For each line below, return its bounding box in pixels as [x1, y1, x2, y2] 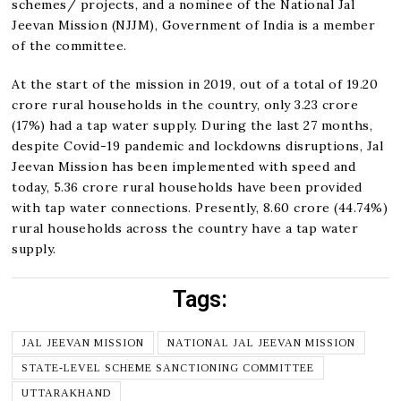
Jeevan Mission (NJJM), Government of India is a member [12, 16, 376, 33]
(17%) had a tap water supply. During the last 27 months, [12, 116, 373, 133]
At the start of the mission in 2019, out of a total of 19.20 [12, 75, 379, 92]
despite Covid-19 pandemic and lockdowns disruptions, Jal [12, 137, 384, 154]
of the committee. [12, 37, 127, 54]
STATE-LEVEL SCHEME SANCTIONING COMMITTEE [21, 361, 315, 374]
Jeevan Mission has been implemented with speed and [12, 158, 356, 175]
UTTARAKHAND [21, 386, 112, 399]
